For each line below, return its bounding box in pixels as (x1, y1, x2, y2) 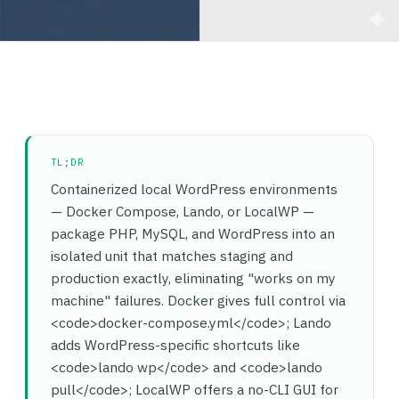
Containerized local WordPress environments (51, 180, 338, 198)
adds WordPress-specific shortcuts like (51, 336, 300, 354)
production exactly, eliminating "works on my (51, 269, 336, 287)
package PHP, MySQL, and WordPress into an (51, 224, 335, 242)
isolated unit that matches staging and (51, 247, 293, 265)
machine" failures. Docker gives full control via (51, 291, 346, 309)
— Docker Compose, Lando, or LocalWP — (51, 202, 314, 220)
